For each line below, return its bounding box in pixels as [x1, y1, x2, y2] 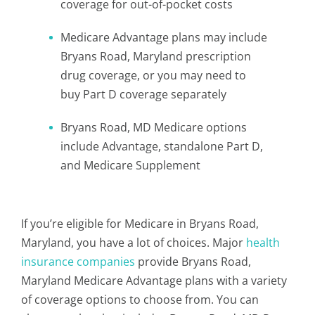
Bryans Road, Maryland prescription [60, 49, 251, 64]
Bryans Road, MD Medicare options [60, 120, 247, 135]
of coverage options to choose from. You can [21, 292, 259, 307]
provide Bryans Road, [135, 254, 251, 269]
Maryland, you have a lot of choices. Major [21, 235, 246, 250]
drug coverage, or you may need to [60, 67, 246, 83]
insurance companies [21, 254, 135, 269]
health [246, 235, 280, 250]
